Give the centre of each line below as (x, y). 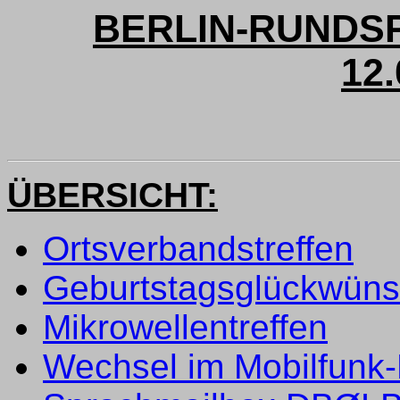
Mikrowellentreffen (185, 327)
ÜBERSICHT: (112, 195)
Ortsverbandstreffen (198, 248)
